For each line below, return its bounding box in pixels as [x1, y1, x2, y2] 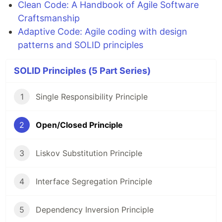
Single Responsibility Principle [36, 92, 148, 102]
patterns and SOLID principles [18, 40, 143, 50]
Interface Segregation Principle [36, 176, 152, 186]
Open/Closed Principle [36, 120, 123, 130]
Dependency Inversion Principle [36, 205, 154, 215]
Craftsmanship [18, 13, 80, 23]
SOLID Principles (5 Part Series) [14, 65, 151, 76]
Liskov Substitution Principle [36, 148, 142, 158]
